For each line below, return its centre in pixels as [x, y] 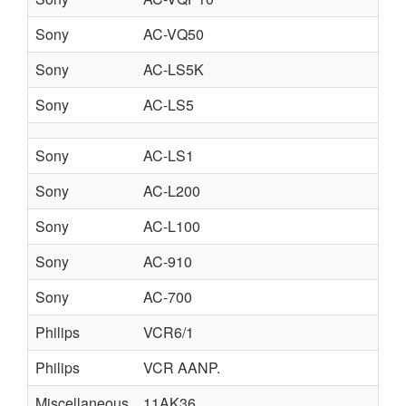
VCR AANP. [182, 367]
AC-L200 [172, 191]
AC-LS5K [174, 69]
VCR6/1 [169, 332]
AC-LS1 [169, 155]
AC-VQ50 [174, 34]
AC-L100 [172, 226]
